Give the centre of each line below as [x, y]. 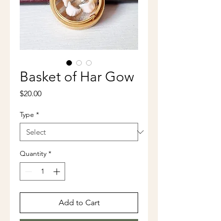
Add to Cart [79, 203]
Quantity [33, 153]
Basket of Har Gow [77, 77]
